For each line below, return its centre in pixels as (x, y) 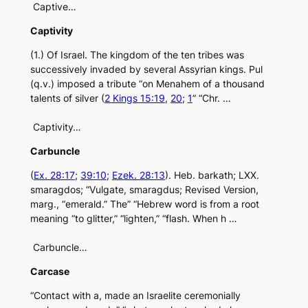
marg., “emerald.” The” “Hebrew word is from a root (144, 204)
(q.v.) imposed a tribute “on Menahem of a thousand (147, 84)
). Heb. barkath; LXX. (212, 175)
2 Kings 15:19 (134, 98)
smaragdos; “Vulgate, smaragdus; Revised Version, (144, 190)
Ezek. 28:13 (138, 175)
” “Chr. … (211, 98)
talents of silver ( (67, 98)
